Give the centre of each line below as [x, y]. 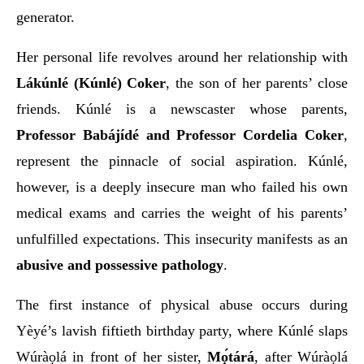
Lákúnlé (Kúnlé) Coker [91, 82]
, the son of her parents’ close [257, 82]
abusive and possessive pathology [120, 264]
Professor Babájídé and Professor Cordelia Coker [180, 134]
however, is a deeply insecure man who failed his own [182, 186]
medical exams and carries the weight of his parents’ [182, 212]
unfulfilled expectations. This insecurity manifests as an [182, 238]
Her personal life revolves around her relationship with [182, 56]
